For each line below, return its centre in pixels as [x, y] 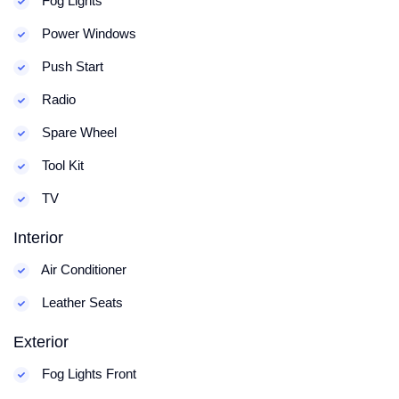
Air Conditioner [82, 270]
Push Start [71, 67]
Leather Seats [81, 303]
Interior [38, 238]
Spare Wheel [77, 133]
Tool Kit [61, 166]
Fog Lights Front [87, 374]
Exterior [41, 342]
